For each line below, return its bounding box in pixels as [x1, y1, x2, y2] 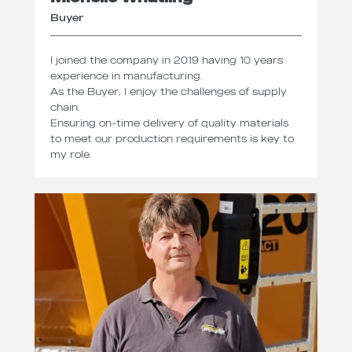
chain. [50, 101, 79, 114]
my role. [50, 148, 91, 161]
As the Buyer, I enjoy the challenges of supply [50, 85, 287, 98]
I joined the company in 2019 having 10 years [50, 53, 283, 67]
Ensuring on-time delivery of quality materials [50, 116, 288, 130]
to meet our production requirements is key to [50, 132, 294, 145]
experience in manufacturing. [50, 69, 202, 82]
